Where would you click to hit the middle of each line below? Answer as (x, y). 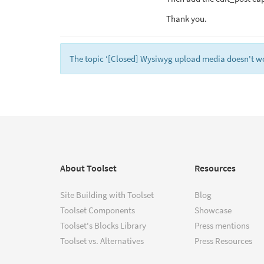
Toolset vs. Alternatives (102, 241)
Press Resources (223, 241)
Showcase (213, 210)
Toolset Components (98, 210)
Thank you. (187, 19)
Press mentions (222, 225)
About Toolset (88, 168)
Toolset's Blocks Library (103, 225)
